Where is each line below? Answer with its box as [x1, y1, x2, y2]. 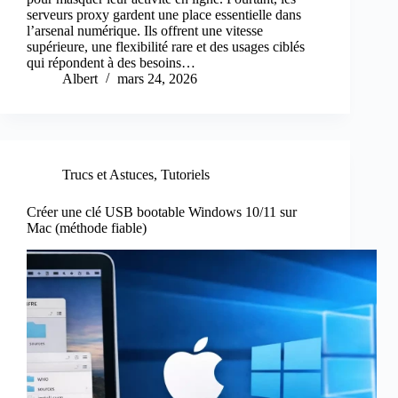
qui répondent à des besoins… [27, 55, 195, 71]
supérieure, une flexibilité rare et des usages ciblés [27, 39, 305, 55]
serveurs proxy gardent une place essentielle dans [27, 7, 301, 23]
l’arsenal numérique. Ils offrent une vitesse [27, 23, 263, 39]
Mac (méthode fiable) [27, 220, 147, 236]
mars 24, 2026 [117, 71, 197, 87]
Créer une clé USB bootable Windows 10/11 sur [27, 204, 297, 220]
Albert [62, 71, 98, 87]
